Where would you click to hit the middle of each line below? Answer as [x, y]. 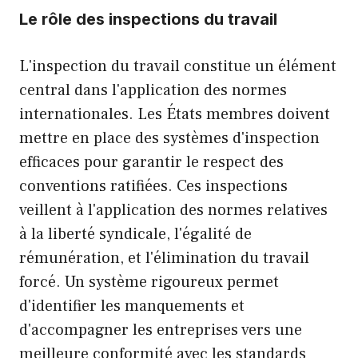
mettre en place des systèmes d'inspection [169, 138]
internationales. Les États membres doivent [175, 114]
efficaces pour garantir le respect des [151, 162]
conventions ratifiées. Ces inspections [153, 186]
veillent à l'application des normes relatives [173, 210]
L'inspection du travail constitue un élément [178, 66]
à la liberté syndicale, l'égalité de [135, 234]
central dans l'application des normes [153, 90]
